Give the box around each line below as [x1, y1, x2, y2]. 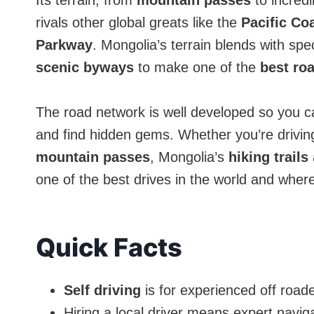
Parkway [36, 37, 93, 53]
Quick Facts [36, 232, 182, 263]
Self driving [64, 282, 141, 298]
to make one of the [134, 60, 260, 75]
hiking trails [228, 149, 308, 165]
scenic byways [36, 60, 134, 75]
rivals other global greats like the [36, 15, 241, 30]
